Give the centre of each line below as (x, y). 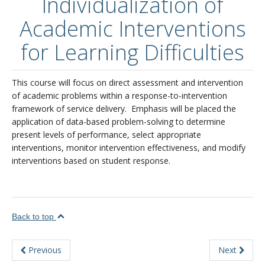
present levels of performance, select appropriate (106, 135)
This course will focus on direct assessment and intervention (127, 83)
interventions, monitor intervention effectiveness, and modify (129, 148)
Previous (44, 250)
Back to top (34, 216)
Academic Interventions (132, 29)
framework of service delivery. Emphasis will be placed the (124, 109)
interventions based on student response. (91, 161)
